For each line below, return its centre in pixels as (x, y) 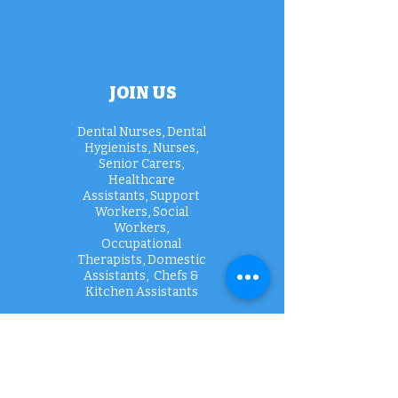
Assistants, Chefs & (141, 276)
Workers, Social (141, 212)
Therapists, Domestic (141, 260)
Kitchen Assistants (141, 292)
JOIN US (143, 93)
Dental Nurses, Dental (141, 132)
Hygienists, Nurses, (141, 148)
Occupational (141, 244)
